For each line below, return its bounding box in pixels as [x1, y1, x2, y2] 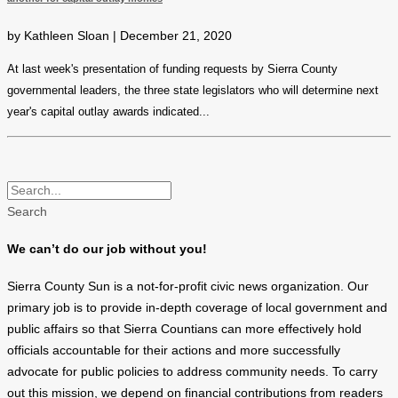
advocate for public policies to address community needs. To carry [7, 365, 378, 379]
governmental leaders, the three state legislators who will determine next [7, 83, 378, 97]
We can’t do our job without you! [7, 243, 207, 257]
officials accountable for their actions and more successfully [7, 344, 340, 358]
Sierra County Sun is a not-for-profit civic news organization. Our [7, 280, 369, 294]
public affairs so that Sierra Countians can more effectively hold [7, 322, 362, 337]
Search [7, 205, 47, 219]
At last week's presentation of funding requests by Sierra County [7, 61, 338, 76]
